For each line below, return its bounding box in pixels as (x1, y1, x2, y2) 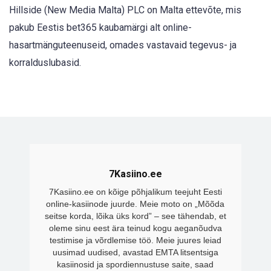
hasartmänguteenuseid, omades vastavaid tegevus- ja (9, 39, 237, 51)
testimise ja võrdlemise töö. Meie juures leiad (49, 235, 221, 245)
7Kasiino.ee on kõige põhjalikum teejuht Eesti (48, 186, 222, 197)
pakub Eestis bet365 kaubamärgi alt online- (9, 21, 192, 33)
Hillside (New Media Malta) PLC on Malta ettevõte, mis (9, 4, 241, 16)
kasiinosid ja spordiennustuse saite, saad (57, 259, 214, 269)
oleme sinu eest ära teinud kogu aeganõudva (48, 223, 222, 233)
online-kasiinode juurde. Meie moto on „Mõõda (46, 198, 225, 209)
